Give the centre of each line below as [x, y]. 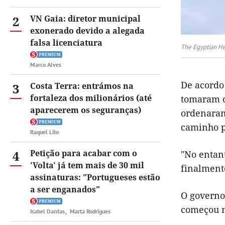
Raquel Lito [44, 132]
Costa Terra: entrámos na [82, 86]
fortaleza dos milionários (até [91, 98]
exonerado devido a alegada [87, 31]
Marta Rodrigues [90, 211]
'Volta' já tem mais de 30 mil [87, 165]
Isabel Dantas [47, 211]
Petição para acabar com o [84, 153]
